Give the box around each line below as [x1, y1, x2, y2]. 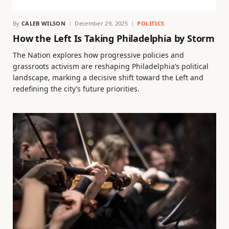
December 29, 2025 [75, 19, 128, 27]
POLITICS [137, 19, 165, 27]
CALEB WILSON [21, 19, 65, 27]
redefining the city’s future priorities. [13, 83, 140, 94]
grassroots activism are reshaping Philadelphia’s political [13, 61, 209, 71]
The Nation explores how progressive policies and [13, 50, 184, 60]
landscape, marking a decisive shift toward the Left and [13, 72, 203, 82]
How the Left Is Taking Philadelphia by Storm [13, 32, 215, 44]
